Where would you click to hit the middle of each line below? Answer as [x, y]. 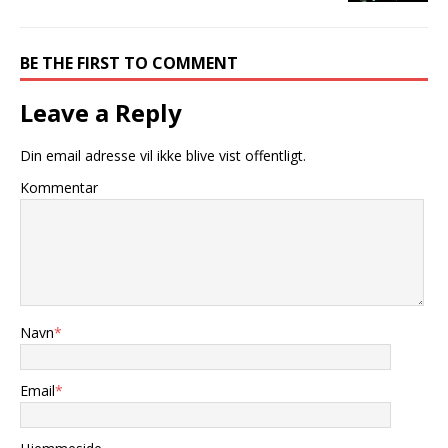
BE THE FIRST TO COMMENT [129, 63]
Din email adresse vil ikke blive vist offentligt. [163, 156]
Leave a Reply [101, 113]
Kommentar [59, 188]
